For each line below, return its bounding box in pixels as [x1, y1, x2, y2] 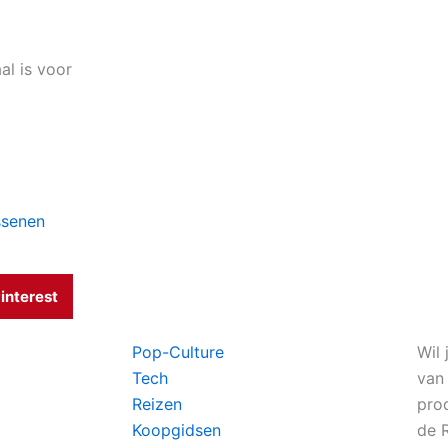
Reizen [132, 394, 182, 414]
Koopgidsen [132, 420, 221, 440]
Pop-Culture [132, 342, 224, 362]
